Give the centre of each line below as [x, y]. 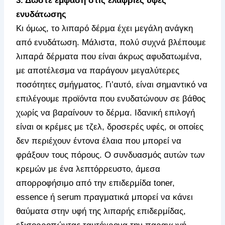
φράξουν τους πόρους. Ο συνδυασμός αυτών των [111, 155]
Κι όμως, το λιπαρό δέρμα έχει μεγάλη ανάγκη [105, 29]
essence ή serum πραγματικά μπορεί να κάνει [105, 197]
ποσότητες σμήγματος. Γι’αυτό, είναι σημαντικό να [112, 85]
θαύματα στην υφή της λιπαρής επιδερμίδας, [101, 211]
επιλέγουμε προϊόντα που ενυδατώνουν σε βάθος [111, 99]
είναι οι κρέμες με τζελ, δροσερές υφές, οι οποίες [110, 127]
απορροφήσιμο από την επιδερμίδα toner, [96, 183]
